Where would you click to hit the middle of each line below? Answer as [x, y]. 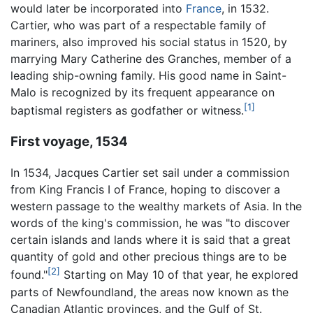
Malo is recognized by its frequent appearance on [143, 92]
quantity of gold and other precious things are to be [148, 257]
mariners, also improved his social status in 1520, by [149, 42]
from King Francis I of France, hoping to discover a [145, 190]
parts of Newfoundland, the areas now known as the [150, 292]
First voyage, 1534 [69, 141]
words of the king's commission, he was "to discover [150, 223]
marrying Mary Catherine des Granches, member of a [151, 58]
